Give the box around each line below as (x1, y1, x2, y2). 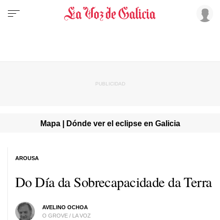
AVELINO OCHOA (42, 204, 88, 210)
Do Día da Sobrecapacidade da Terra (15, 172, 212, 191)
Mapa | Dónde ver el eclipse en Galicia (40, 118, 180, 128)
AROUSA (15, 155, 39, 161)
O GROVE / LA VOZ (42, 212, 91, 219)
